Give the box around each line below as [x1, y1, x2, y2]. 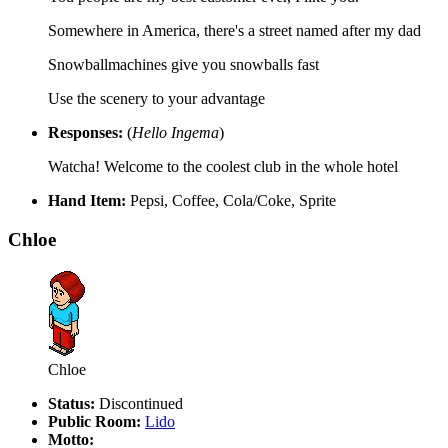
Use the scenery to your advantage [48, 90, 265, 108]
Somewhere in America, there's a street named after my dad [48, 22, 421, 40]
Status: [48, 394, 95, 412]
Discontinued [95, 394, 183, 412]
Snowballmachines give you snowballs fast [48, 56, 319, 74]
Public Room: [48, 412, 141, 430]
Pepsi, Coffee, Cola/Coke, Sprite [126, 192, 336, 210]
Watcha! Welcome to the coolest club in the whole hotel [48, 158, 398, 176]
